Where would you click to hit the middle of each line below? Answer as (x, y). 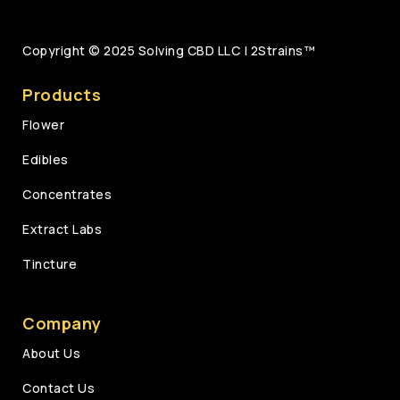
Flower (43, 125)
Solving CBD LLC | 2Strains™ (225, 50)
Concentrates (67, 194)
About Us (51, 353)
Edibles (46, 159)
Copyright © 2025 (79, 50)
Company (62, 323)
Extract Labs (62, 229)
